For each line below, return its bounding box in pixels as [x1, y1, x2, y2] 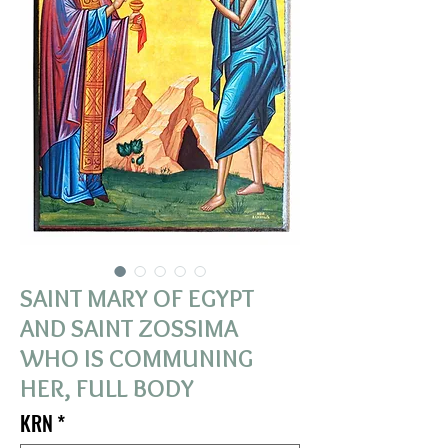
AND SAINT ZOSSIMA [20, 312, 238, 343]
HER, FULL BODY [20, 372, 194, 403]
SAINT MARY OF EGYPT [20, 282, 254, 313]
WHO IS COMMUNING [20, 342, 253, 373]
